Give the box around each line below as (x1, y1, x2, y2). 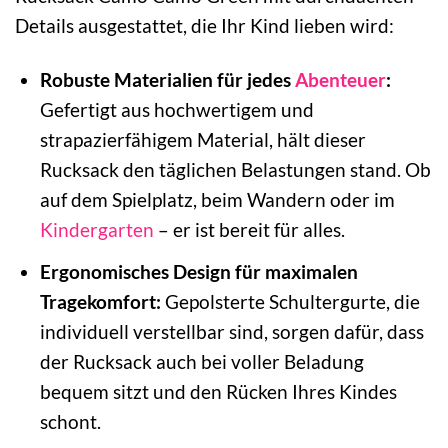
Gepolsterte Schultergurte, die (160, 289, 420, 313)
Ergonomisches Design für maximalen (39, 259, 358, 283)
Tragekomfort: (39, 289, 161, 313)
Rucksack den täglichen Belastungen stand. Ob (39, 158, 431, 182)
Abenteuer (294, 68, 386, 92)
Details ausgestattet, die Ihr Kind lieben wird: (15, 13, 394, 37)
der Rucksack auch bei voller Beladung (39, 349, 364, 373)
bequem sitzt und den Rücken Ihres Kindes (39, 379, 397, 403)
